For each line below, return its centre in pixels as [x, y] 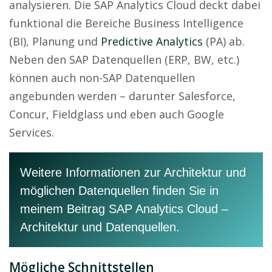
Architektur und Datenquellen [98, 227]
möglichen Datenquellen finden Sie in [119, 190]
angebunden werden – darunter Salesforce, [122, 96]
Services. [32, 132]
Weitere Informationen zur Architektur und [133, 172]
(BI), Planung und [55, 41]
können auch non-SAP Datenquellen [102, 77]
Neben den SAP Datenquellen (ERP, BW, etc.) [124, 59]
